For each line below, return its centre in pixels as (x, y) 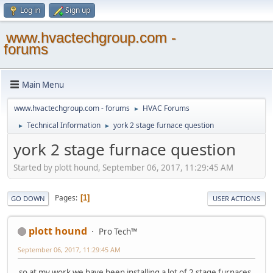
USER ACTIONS (236, 198)
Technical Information (64, 125)
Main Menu (43, 84)
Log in (30, 10)
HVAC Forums (166, 108)
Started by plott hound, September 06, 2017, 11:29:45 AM (123, 167)
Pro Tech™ (118, 231)
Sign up (78, 10)
